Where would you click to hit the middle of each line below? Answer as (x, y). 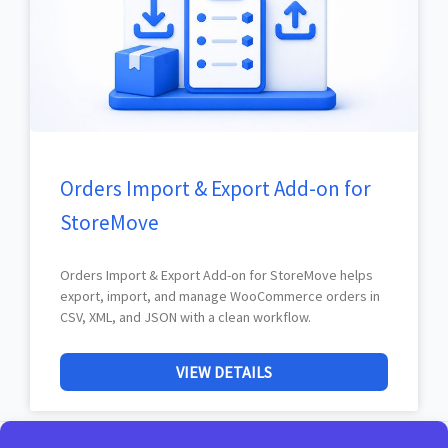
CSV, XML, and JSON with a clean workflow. (185, 317)
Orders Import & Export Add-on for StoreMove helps (216, 275)
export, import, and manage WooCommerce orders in (220, 296)
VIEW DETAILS (224, 372)
